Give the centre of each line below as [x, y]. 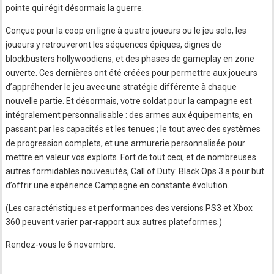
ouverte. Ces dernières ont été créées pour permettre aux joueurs [132, 73]
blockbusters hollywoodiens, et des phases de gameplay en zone [130, 59]
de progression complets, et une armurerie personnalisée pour [126, 143]
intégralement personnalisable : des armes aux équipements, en [129, 115]
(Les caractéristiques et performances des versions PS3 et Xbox [129, 208]
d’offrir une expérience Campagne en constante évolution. [118, 185]
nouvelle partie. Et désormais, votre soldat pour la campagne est [129, 101]
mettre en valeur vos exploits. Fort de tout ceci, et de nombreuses [131, 157]
